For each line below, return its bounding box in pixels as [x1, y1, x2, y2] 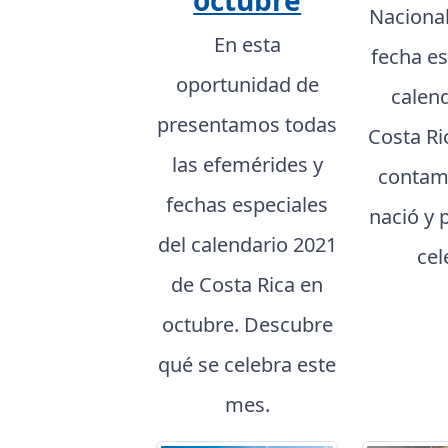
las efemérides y [171, 151, 323, 179]
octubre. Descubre [161, 311, 333, 339]
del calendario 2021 [157, 231, 337, 259]
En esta [213, 31, 281, 59]
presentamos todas [157, 111, 338, 139]
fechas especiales [166, 191, 329, 219]
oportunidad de [175, 71, 319, 99]
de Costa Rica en [171, 271, 324, 299]
